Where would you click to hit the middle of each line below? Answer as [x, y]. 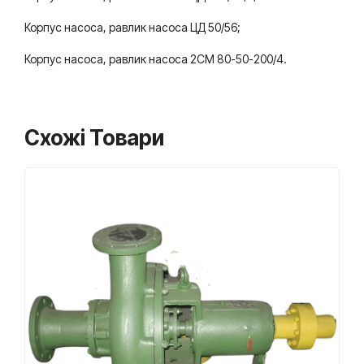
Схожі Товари [94, 138]
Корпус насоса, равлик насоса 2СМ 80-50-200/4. [156, 59]
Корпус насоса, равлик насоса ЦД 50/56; [132, 27]
